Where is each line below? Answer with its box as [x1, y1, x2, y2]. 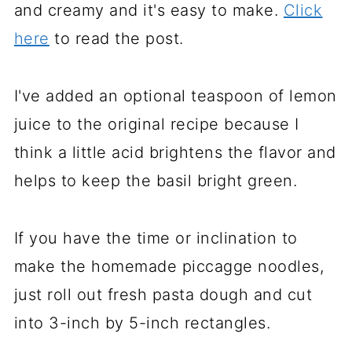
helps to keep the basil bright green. [13, 171, 298, 190]
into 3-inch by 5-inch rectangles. [13, 313, 271, 332]
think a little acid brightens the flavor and [13, 143, 336, 162]
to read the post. [49, 29, 184, 48]
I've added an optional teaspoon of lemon [13, 86, 337, 105]
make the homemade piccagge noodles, [13, 257, 324, 276]
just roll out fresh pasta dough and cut [13, 285, 313, 304]
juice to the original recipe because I [13, 115, 299, 134]
